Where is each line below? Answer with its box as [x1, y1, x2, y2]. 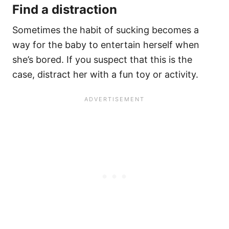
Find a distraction [12, 2, 117, 17]
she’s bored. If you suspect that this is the [12, 54, 192, 65]
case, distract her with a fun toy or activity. [12, 69, 198, 80]
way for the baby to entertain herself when [12, 39, 199, 51]
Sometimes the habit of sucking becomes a [12, 25, 199, 36]
